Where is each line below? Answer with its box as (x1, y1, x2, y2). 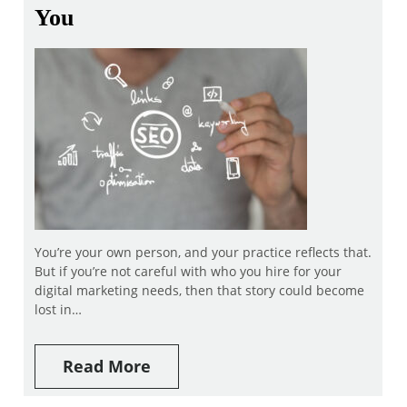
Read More (63, 354, 152, 377)
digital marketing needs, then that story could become (35, 281, 365, 299)
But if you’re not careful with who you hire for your (35, 262, 342, 280)
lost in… (35, 300, 83, 318)
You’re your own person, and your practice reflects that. (35, 243, 372, 261)
